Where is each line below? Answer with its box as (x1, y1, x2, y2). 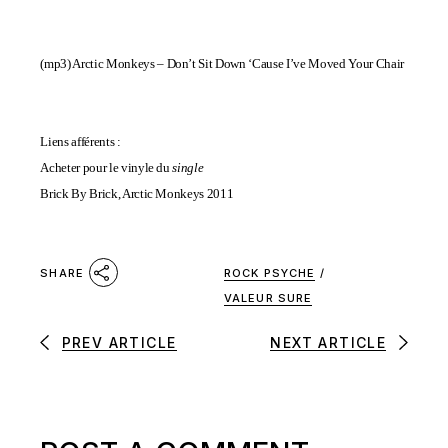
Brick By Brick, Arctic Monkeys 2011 (40, 186, 234, 201)
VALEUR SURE (224, 291, 313, 305)
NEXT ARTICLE (270, 333, 387, 351)
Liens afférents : (40, 134, 121, 149)
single (172, 160, 204, 175)
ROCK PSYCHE (224, 266, 316, 280)
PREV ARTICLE (61, 333, 177, 351)
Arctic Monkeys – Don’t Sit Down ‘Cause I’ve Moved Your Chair (72, 56, 404, 71)
